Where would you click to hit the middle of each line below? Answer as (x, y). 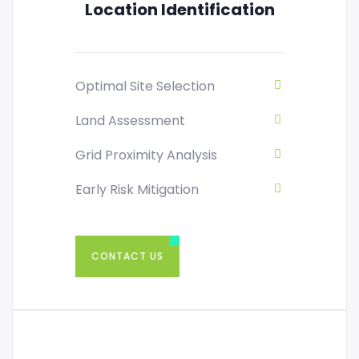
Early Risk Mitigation (137, 190)
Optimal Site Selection (145, 87)
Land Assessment (130, 121)
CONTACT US (127, 256)
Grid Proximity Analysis (146, 155)
